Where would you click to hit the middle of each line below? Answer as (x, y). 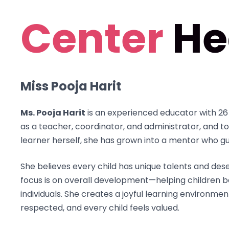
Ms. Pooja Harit (53, 113)
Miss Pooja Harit (71, 86)
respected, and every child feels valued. (100, 208)
